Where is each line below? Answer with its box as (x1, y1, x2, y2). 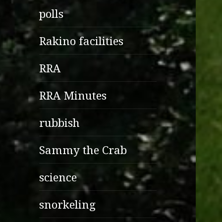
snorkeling (39, 196, 96, 212)
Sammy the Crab (39, 142, 127, 158)
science (39, 169, 77, 185)
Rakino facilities (39, 33, 124, 49)
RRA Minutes (39, 87, 107, 103)
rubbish (39, 114, 80, 130)
